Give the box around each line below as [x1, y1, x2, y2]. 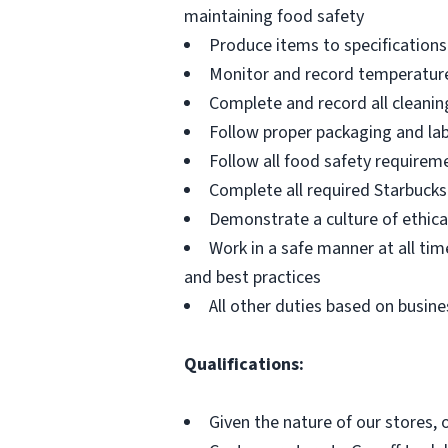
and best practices [184, 265, 321, 290]
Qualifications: [184, 352, 304, 377]
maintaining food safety [184, 4, 364, 29]
